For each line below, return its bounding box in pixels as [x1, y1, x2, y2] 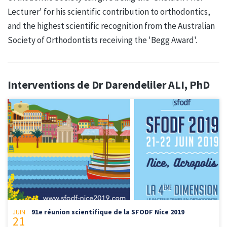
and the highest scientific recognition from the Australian [8, 20, 215, 31]
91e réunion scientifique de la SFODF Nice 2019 [31, 207, 184, 217]
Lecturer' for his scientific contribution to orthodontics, [8, 6, 210, 17]
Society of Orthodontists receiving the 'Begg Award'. [8, 34, 197, 46]
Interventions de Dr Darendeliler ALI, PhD [8, 77, 210, 92]
